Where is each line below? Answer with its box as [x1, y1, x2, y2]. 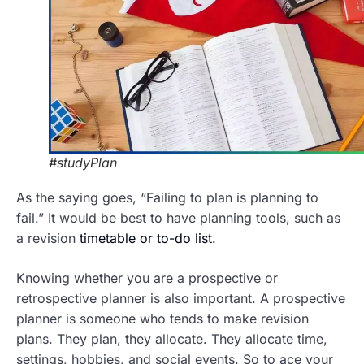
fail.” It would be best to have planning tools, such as [16, 210, 340, 227]
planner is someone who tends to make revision [16, 310, 309, 327]
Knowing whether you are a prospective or [16, 270, 278, 287]
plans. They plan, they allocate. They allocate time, [16, 331, 327, 348]
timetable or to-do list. [80, 230, 216, 247]
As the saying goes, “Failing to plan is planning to [16, 189, 318, 206]
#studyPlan [49, 154, 117, 171]
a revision [16, 230, 80, 247]
